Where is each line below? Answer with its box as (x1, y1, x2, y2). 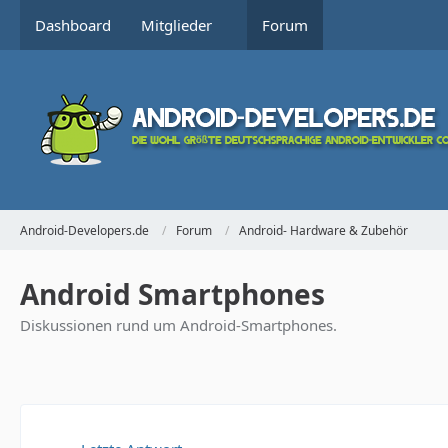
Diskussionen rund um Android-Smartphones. (20, 315, 337, 335)
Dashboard (35, 15, 111, 35)
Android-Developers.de (20, 221, 149, 239)
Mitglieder (141, 15, 212, 35)
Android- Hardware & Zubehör (239, 221, 408, 239)
